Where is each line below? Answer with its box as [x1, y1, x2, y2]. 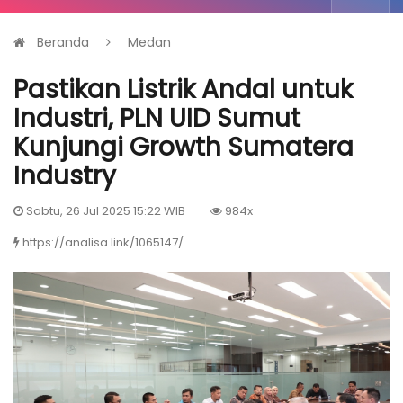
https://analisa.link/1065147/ [22, 233, 184, 251]
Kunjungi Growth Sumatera [13, 129, 354, 165]
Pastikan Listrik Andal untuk [13, 71, 353, 107]
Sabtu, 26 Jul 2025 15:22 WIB [23, 201, 185, 219]
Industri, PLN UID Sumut [13, 100, 300, 136]
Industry [13, 157, 116, 193]
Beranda [37, 32, 89, 51]
